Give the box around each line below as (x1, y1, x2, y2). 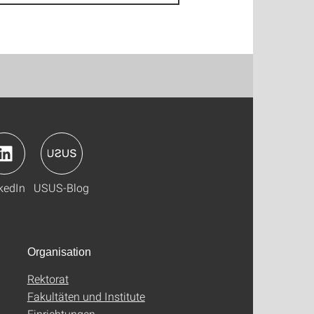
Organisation (27, 246, 91, 258)
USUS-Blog (34, 180, 89, 195)
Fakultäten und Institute (27, 289, 145, 303)
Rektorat (27, 271, 69, 286)
